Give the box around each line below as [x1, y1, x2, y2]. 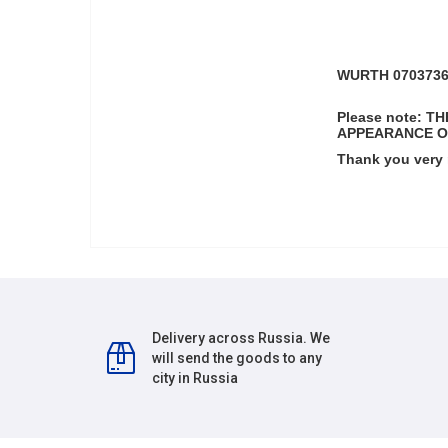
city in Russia [152, 370, 239, 386]
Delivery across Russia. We [152, 330, 331, 346]
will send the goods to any [152, 350, 323, 366]
